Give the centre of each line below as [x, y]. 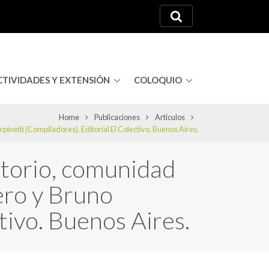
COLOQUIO [158, 80]
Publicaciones [117, 117]
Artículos [170, 117]
